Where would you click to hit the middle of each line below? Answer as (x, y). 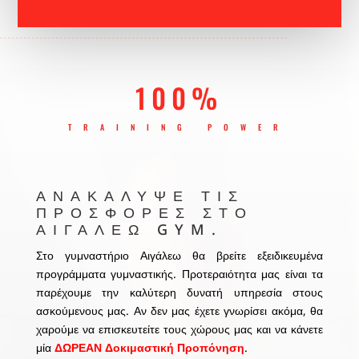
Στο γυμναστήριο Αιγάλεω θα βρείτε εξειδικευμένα (179, 256)
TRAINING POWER (179, 127)
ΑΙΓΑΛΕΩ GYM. (129, 230)
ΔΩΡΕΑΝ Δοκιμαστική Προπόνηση (149, 348)
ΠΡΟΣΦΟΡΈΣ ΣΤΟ (144, 213)
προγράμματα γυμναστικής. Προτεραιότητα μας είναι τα (179, 274)
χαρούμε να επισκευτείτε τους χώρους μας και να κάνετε (179, 329)
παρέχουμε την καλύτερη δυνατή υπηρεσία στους (179, 292)
